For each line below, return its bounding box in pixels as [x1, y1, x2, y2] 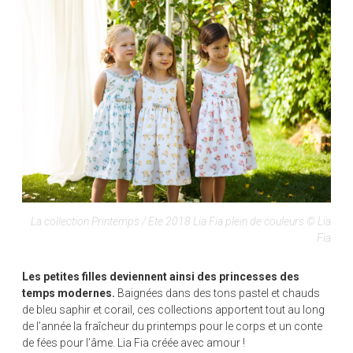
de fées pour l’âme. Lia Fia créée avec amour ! [22, 336, 245, 350]
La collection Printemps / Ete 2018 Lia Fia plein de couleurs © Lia [31, 215, 331, 229]
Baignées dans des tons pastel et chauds [115, 287, 320, 300]
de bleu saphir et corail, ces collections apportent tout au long [22, 303, 325, 317]
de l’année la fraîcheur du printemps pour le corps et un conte [22, 320, 322, 333]
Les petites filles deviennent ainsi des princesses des [22, 270, 299, 284]
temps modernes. [22, 287, 115, 300]
